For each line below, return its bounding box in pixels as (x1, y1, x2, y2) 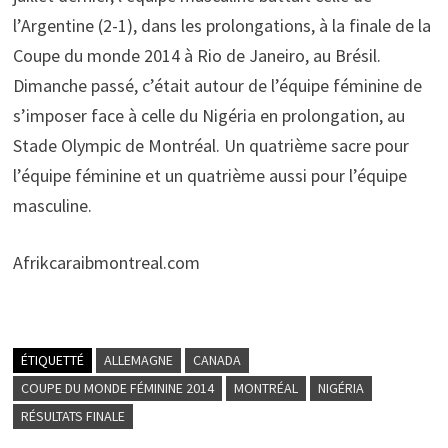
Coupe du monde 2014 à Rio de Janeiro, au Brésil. (12, 44, 381, 67)
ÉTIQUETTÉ (20, 351, 84, 369)
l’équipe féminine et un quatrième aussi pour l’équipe (12, 164, 407, 187)
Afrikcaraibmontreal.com (12, 251, 200, 274)
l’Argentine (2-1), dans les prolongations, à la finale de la (12, 14, 431, 37)
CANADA (192, 351, 241, 369)
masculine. (12, 194, 92, 217)
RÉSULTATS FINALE (20, 407, 125, 425)
